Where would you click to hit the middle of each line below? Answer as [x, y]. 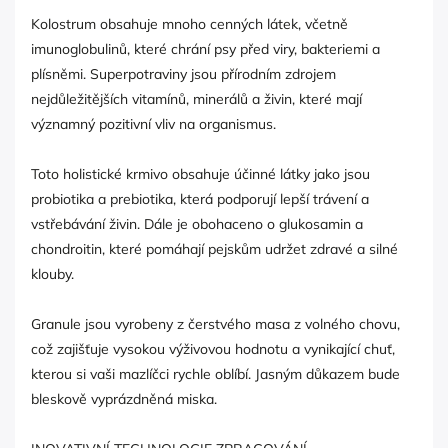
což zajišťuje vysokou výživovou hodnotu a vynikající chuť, [213, 349]
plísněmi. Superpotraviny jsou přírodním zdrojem [183, 74]
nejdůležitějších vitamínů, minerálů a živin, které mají [196, 99]
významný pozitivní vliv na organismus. [153, 124]
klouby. [52, 274]
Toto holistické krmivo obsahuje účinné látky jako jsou [200, 174]
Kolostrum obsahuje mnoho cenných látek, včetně [189, 24]
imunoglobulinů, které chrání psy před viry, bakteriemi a [205, 49]
